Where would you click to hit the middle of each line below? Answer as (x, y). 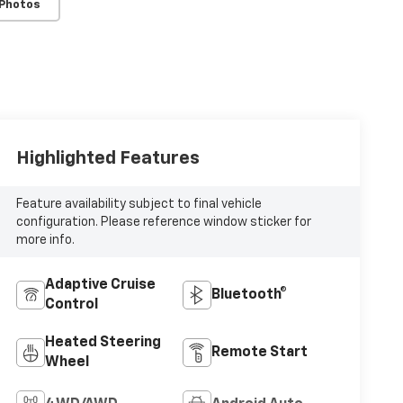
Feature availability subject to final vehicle (139, 204)
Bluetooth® (249, 296)
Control (71, 305)
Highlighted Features (107, 158)
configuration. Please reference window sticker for (163, 222)
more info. (45, 240)
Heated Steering (103, 343)
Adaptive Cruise (100, 286)
